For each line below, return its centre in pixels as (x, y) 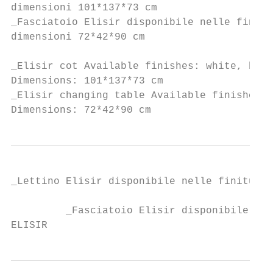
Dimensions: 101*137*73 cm (87, 81)
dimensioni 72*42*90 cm (78, 37)
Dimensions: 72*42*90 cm (81, 110)
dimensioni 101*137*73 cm (84, 8)
